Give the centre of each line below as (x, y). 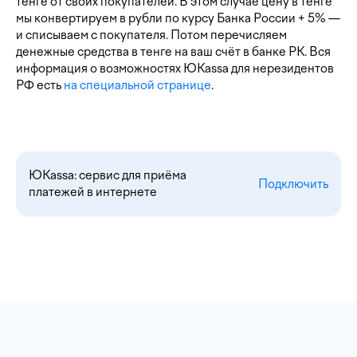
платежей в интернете (93, 192)
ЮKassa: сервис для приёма (108, 175)
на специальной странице (137, 85)
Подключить (293, 184)
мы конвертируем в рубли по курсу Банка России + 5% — (178, 18)
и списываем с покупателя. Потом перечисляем (151, 35)
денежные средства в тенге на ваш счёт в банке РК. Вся (173, 52)
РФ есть (40, 85)
